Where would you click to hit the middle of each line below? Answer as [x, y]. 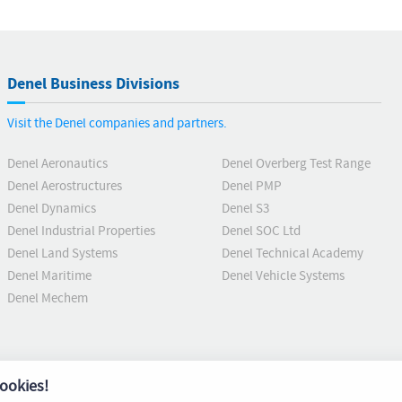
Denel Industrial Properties [81, 231]
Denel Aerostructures [65, 186]
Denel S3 [245, 209]
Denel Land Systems [62, 253]
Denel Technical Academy [293, 253]
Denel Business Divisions [93, 84]
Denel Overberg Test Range [296, 164]
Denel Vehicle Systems [283, 276]
